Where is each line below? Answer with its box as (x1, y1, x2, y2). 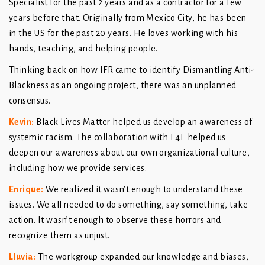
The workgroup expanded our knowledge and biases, (35, 252, 249, 262)
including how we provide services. (9, 163, 149, 173)
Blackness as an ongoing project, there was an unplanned (9, 80, 237, 91)
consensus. (9, 96, 51, 106)
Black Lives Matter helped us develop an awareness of (34, 117, 253, 127)
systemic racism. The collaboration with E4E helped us (9, 132, 226, 143)
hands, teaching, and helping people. (9, 44, 160, 54)
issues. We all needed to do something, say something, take (9, 200, 248, 210)
